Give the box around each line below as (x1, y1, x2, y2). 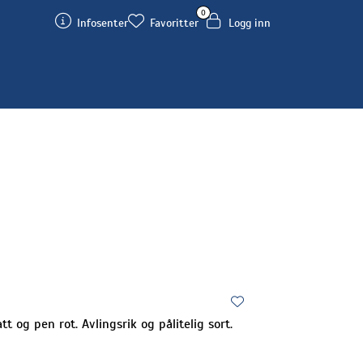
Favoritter (150, 16, 199, 30)
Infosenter (77, 16, 128, 30)
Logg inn (228, 16, 271, 30)
